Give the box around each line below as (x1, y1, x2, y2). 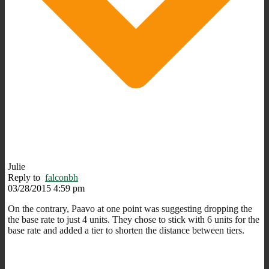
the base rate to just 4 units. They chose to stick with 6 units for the (8, 214, 259, 225)
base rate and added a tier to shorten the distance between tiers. (8, 225, 244, 235)
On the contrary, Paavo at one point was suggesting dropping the (8, 203, 252, 214)
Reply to (8, 172, 45, 183)
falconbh (45, 172, 78, 183)
